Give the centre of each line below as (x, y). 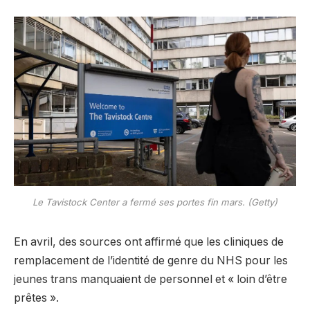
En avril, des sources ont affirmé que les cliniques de (149, 241)
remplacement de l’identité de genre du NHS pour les (151, 260)
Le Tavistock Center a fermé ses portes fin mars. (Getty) (155, 202)
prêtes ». (36, 298)
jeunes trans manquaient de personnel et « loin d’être (151, 279)
